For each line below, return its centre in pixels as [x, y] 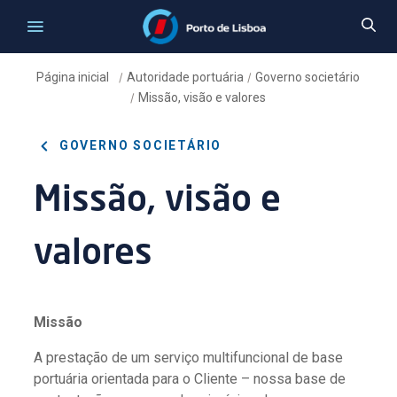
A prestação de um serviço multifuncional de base [189, 357]
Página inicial [74, 77]
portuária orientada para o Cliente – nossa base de [190, 378]
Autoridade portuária [186, 77]
